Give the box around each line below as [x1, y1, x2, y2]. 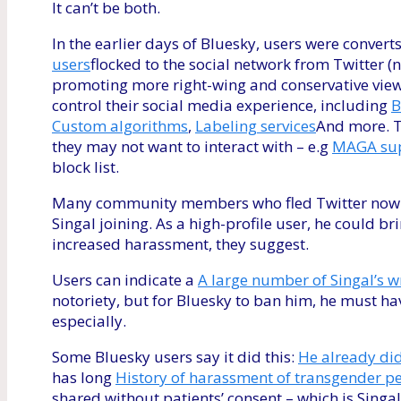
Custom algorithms [52, 115, 188, 137]
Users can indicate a [52, 269, 198, 291]
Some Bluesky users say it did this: [52, 346, 298, 368]
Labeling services [195, 115, 316, 137]
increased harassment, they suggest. [52, 234, 309, 255]
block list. [52, 157, 119, 178]
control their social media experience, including [52, 95, 391, 116]
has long [52, 367, 115, 388]
